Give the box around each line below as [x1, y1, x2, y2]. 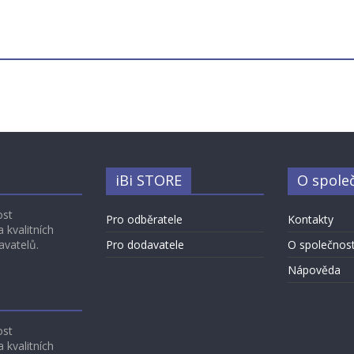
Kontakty [287, 211, 333, 227]
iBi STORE [115, 170, 182, 190]
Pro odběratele [106, 211, 183, 227]
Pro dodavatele [106, 236, 184, 252]
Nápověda [287, 262, 341, 277]
